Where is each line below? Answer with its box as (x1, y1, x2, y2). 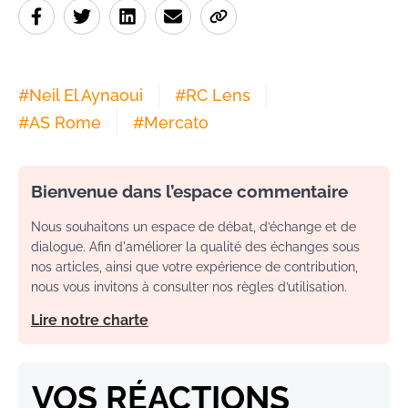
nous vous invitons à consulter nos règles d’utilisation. (31, 280, 347, 295)
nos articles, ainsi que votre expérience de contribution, (31, 260, 358, 275)
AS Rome (29, 113, 101, 133)
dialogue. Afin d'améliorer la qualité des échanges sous (31, 240, 360, 255)
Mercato (144, 113, 209, 133)
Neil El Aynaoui (29, 86, 143, 106)
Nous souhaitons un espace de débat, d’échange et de (31, 219, 356, 235)
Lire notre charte (31, 311, 148, 330)
